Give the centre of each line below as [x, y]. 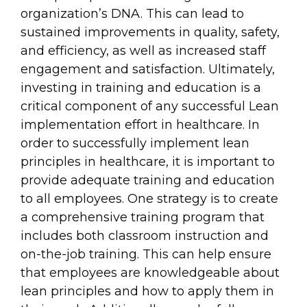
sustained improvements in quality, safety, [150, 32]
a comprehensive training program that [143, 217]
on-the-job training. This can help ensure [146, 254]
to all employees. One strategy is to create [149, 198]
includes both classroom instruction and [145, 235]
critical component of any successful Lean [150, 106]
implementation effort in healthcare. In [140, 124]
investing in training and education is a [141, 87]
